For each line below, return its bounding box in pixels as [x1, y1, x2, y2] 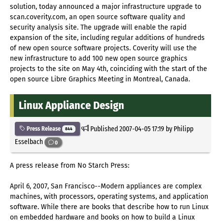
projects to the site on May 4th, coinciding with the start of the [10, 64, 207, 73]
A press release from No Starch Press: [10, 161, 129, 170]
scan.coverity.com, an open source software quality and [10, 12, 185, 21]
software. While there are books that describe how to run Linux [10, 203, 209, 212]
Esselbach [15, 137, 44, 147]
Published [88, 124, 119, 133]
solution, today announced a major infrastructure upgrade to [10, 2, 201, 11]
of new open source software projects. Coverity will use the [10, 43, 197, 52]
